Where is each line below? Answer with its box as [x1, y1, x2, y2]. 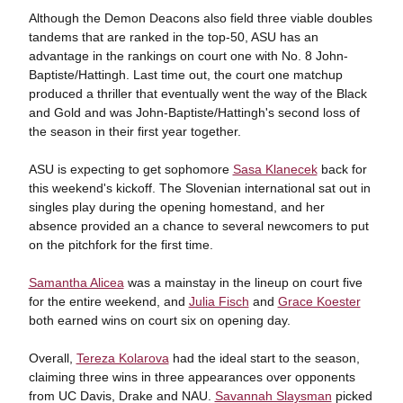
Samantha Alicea [28, 275, 124, 290]
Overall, [28, 351, 76, 365]
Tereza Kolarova [76, 351, 169, 365]
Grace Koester [277, 294, 361, 309]
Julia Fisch [188, 294, 249, 309]
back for [317, 162, 367, 176]
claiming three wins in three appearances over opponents [28, 370, 355, 384]
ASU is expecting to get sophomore [28, 162, 233, 176]
